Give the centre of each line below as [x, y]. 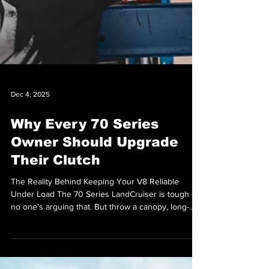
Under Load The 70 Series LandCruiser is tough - [102, 259]
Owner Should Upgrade [95, 207]
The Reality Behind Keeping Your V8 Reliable [95, 246]
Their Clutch [56, 225]
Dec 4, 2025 [30, 159]
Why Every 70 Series [85, 189]
